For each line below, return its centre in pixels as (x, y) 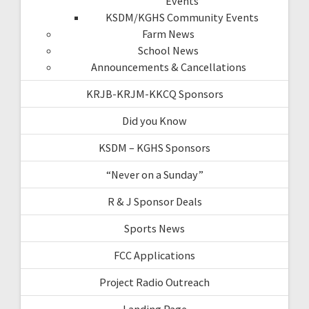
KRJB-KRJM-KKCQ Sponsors (154, 93)
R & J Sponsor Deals (154, 201)
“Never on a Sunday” (154, 174)
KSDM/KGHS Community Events (182, 17)
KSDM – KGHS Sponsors (154, 147)
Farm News (168, 33)
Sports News (154, 228)
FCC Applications (154, 255)
